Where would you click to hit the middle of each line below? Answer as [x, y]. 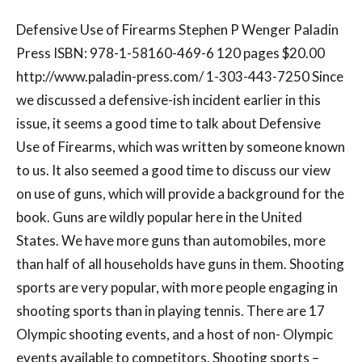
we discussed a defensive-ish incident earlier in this [168, 100]
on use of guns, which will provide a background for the [180, 194]
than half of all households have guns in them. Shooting [180, 264]
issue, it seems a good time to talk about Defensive [168, 124]
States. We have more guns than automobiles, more [171, 241]
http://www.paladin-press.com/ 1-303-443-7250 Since [180, 77]
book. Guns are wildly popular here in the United [159, 217]
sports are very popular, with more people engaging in [177, 288]
